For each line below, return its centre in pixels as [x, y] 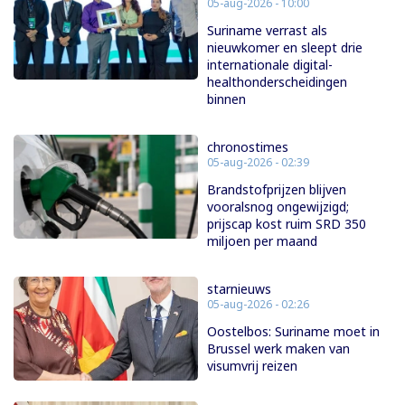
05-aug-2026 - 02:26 [258, 305]
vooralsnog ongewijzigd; [278, 207]
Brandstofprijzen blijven [277, 190]
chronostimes [248, 147]
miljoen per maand [262, 241]
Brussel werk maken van [278, 349]
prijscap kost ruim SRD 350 [287, 224]
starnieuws [239, 289]
